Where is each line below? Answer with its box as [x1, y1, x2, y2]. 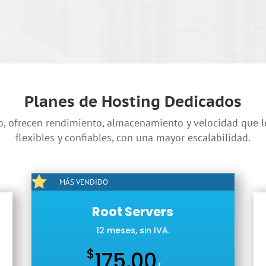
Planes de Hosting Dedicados [24, 91, 242, 111]
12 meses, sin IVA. [96, 224, 170, 236]
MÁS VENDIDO [59, 177, 109, 188]
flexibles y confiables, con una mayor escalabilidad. [15, 130, 251, 144]
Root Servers [92, 202, 174, 220]
